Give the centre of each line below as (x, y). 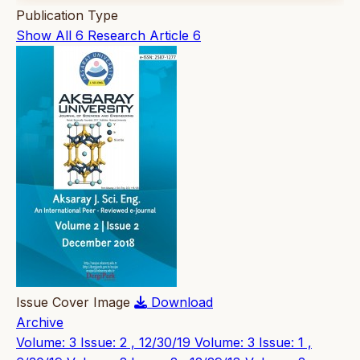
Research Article (138, 35)
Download (182, 302)
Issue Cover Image (73, 302)
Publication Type (67, 15)
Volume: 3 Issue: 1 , (253, 342)
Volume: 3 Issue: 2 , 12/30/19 (105, 342)
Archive (40, 322)
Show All (44, 35)
